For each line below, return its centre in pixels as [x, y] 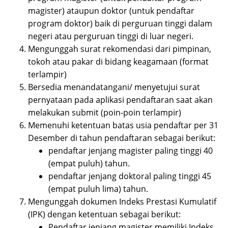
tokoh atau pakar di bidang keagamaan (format [118, 62]
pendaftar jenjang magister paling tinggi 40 [131, 151]
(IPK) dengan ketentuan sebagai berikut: [104, 215]
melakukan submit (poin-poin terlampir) [105, 113]
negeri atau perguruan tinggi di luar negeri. [111, 36]
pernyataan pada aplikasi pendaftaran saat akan [120, 100]
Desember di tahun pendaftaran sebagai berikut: [122, 138]
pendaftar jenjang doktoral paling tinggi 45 [130, 176]
